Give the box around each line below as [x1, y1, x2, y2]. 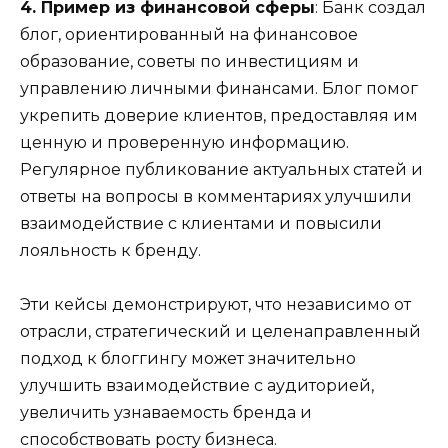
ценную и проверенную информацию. [20, 132, 349, 152]
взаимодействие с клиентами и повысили [20, 213, 382, 233]
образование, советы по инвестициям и [20, 51, 359, 71]
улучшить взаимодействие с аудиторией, [20, 375, 374, 395]
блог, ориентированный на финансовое [20, 24, 358, 44]
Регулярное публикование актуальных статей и [20, 159, 423, 179]
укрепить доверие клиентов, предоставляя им [20, 105, 418, 125]
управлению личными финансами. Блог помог [20, 78, 418, 98]
